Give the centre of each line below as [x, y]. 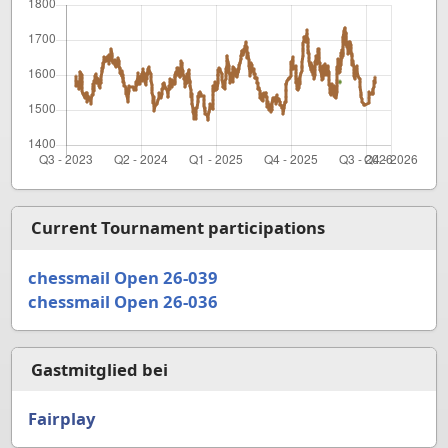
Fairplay [61, 419]
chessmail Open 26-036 [122, 301]
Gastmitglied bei [99, 369]
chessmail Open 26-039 [122, 277]
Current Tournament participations [177, 228]
